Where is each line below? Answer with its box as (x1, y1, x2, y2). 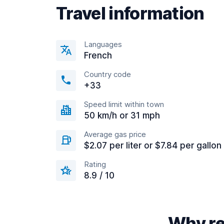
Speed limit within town (84, 99, 164, 109)
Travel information (56, 3, 204, 23)
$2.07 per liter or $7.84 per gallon (84, 140, 221, 150)
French (84, 50, 112, 60)
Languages (84, 39, 122, 49)
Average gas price (84, 129, 146, 139)
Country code (84, 69, 131, 79)
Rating (84, 159, 106, 169)
